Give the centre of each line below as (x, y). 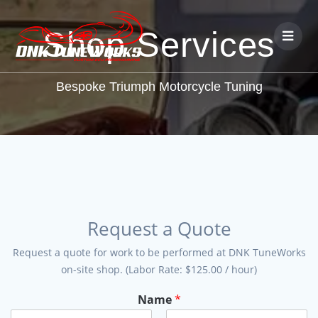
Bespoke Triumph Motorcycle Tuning (159, 86)
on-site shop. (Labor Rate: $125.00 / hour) (159, 269)
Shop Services (159, 44)
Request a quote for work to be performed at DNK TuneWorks (159, 252)
